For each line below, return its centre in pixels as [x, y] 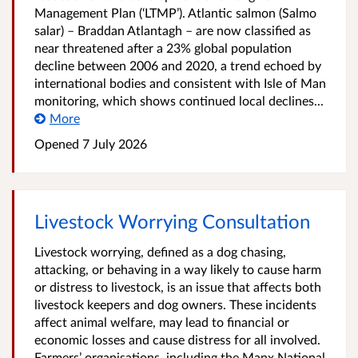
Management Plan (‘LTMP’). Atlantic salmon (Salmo [175, 12]
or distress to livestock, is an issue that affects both [178, 286]
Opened [57, 143]
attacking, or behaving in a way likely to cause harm [178, 269]
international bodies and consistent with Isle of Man [180, 83]
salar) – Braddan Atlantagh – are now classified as [173, 30]
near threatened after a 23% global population [163, 48]
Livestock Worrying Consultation [172, 221]
